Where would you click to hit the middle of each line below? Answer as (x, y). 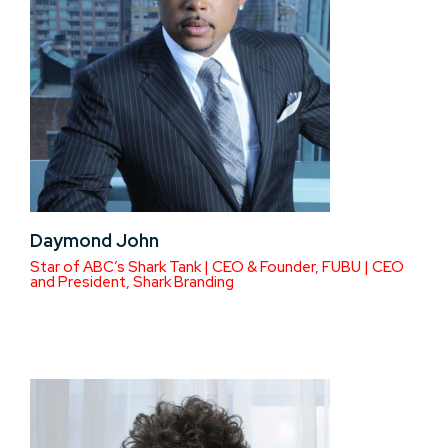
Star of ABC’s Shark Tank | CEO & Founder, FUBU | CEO (217, 267)
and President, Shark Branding (132, 282)
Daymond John (94, 240)
